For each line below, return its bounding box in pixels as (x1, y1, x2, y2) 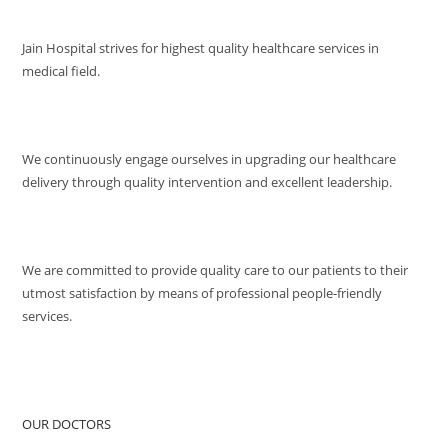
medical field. (22, 61, 101, 80)
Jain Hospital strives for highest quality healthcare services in (22, 38, 380, 57)
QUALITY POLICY (22, 213, 167, 238)
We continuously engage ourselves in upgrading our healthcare (22, 149, 397, 168)
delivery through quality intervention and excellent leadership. (22, 172, 393, 191)
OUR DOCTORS (22, 414, 112, 433)
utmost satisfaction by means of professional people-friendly (22, 283, 383, 302)
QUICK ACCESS (22, 367, 148, 392)
